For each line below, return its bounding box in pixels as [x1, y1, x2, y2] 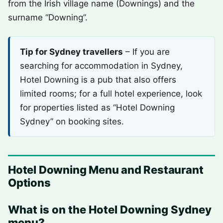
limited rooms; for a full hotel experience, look [20, 89, 202, 99]
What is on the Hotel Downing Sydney [8, 203, 212, 216]
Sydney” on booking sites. [20, 116, 124, 126]
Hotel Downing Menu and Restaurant [8, 163, 204, 176]
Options [8, 176, 51, 189]
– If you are [123, 47, 170, 57]
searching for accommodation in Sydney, [20, 61, 183, 71]
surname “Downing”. [8, 12, 88, 22]
